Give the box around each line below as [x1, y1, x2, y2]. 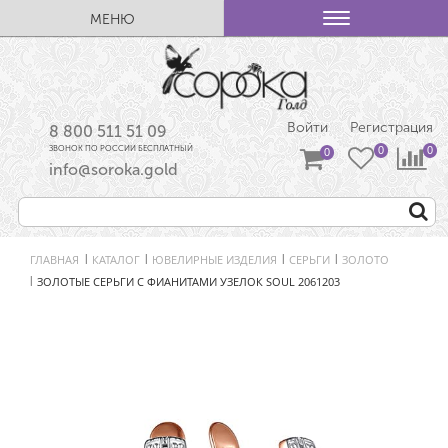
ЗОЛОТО [342, 251, 389, 267]
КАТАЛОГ [92, 251, 140, 267]
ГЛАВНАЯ [30, 251, 79, 267]
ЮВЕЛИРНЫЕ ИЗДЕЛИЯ [152, 251, 277, 267]
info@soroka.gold [49, 160, 179, 180]
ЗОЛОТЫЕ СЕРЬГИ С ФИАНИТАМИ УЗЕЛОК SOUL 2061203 [37, 273, 340, 289]
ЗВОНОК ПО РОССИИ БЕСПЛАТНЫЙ [49, 143, 194, 154]
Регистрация [350, 119, 433, 137]
